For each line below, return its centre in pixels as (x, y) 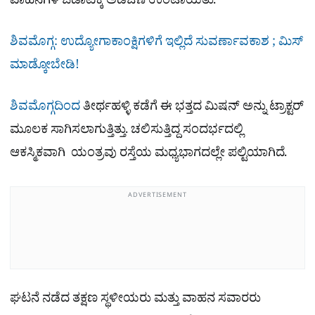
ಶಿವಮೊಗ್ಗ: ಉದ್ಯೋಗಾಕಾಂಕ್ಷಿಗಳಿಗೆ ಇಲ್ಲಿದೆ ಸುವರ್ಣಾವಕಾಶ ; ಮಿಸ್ (156, 44)
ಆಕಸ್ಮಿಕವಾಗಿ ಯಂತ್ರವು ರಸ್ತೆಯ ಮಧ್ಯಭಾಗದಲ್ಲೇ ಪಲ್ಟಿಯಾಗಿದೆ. (150, 155)
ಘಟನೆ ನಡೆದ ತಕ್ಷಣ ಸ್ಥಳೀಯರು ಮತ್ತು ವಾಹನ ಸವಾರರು (135, 301)
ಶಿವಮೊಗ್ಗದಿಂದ (45, 109)
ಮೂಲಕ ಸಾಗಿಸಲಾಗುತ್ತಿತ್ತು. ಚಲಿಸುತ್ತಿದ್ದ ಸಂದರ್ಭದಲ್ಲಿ (128, 132)
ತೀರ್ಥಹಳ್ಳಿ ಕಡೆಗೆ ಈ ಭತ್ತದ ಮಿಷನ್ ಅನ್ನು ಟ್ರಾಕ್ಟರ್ (192, 109)
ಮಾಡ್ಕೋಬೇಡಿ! (45, 67)
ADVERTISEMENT (157, 197)
